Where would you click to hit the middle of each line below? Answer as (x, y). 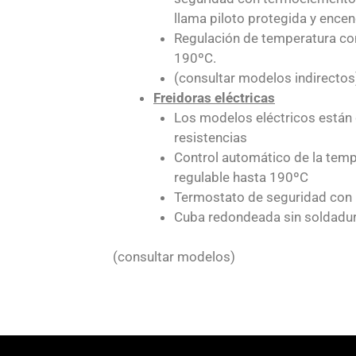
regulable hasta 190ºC (241, 177)
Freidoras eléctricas (214, 97)
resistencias (210, 137)
